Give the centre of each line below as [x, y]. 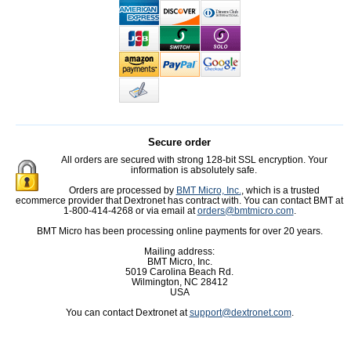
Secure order [179, 142]
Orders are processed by [122, 190]
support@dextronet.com [240, 313]
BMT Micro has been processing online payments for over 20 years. [179, 231]
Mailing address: [179, 251]
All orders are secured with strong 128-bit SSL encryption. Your [194, 160]
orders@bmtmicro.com [245, 211]
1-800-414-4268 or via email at [130, 211]
